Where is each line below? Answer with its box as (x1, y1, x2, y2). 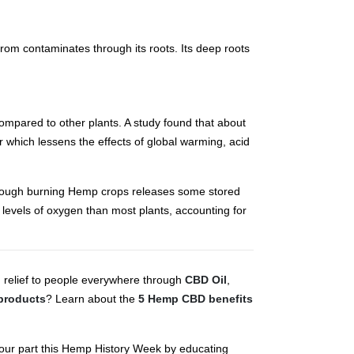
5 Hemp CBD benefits (138, 292, 253, 306)
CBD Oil (185, 273, 227, 287)
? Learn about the (46, 292, 138, 306)
